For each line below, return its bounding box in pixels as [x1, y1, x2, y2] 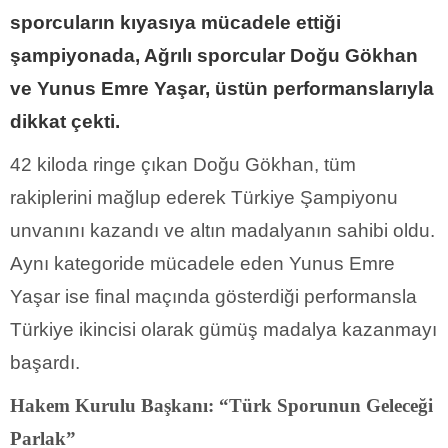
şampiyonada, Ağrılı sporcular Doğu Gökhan [10, 45, 418, 67]
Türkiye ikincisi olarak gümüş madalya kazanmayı [10, 319, 437, 341]
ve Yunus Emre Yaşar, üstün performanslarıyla [10, 78, 434, 100]
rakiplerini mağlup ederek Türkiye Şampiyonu [10, 187, 398, 209]
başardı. [10, 352, 80, 374]
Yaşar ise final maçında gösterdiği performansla [10, 286, 417, 308]
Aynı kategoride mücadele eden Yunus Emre [10, 253, 395, 275]
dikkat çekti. [10, 111, 120, 133]
